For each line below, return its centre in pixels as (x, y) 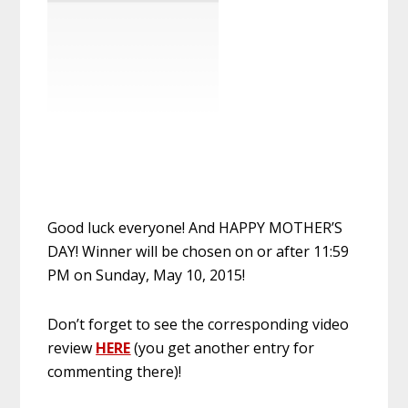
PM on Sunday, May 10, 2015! (147, 275)
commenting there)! (115, 371)
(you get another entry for (223, 347)
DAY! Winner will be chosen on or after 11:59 (199, 251)
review (72, 347)
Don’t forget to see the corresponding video (199, 324)
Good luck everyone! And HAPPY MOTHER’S (195, 227)
